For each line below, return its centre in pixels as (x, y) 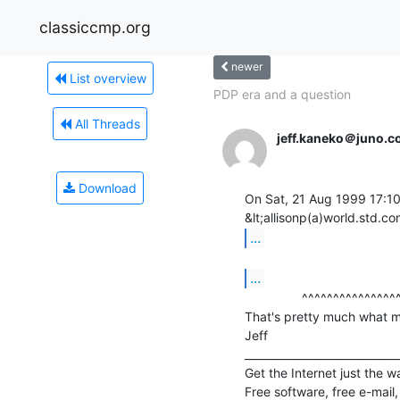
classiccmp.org (95, 27)
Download (106, 187)
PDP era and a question (282, 94)
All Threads (106, 123)
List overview (106, 78)
